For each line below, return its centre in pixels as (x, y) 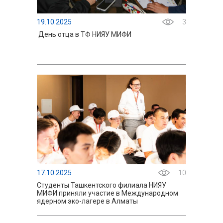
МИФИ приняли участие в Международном (108, 193)
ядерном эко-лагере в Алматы (87, 201)
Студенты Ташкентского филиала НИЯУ (102, 185)
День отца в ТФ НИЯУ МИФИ (84, 34)
